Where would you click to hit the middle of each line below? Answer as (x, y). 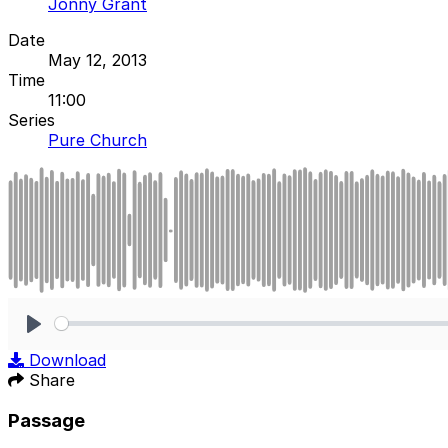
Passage (46, 420)
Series (31, 119)
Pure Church (97, 139)
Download (67, 359)
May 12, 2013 (97, 59)
